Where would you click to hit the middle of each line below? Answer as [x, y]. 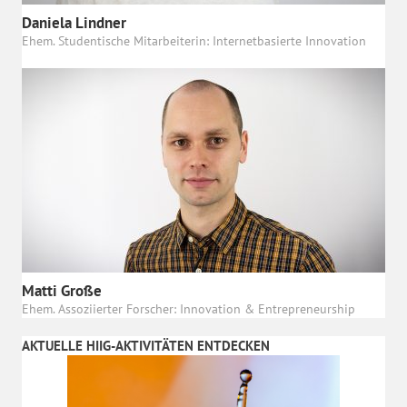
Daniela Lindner [74, 22]
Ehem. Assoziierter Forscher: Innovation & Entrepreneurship [189, 308]
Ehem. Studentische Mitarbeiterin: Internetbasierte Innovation [194, 40]
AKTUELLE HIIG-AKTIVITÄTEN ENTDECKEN [146, 345]
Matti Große [62, 290]
